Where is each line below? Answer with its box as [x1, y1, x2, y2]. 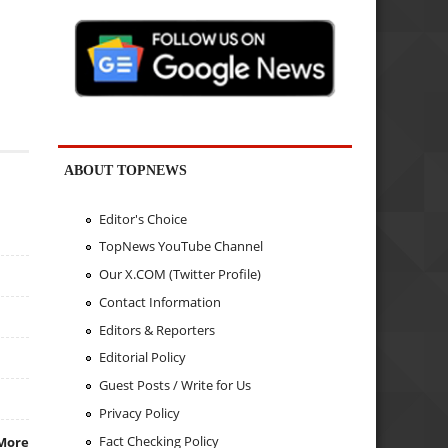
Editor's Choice [98, 209, 187, 228]
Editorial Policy [98, 348, 186, 367]
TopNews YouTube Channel [98, 237, 263, 256]
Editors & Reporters [98, 320, 215, 339]
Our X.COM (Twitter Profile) [98, 265, 261, 284]
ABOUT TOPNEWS [64, 162, 188, 179]
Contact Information [98, 292, 221, 311]
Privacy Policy [98, 403, 180, 422]
